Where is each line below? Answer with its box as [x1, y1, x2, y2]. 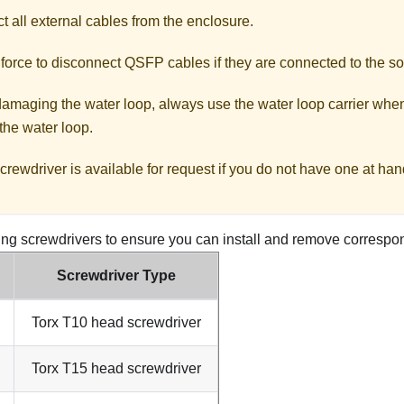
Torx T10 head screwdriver [31, 314, 201, 330]
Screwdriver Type [56, 267, 176, 283]
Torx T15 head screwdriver [31, 360, 201, 376]
